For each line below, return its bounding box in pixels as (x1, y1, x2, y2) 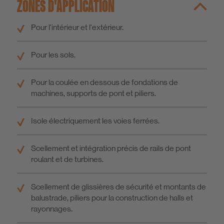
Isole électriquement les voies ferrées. (31, 116, 159, 126)
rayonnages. (31, 204, 72, 214)
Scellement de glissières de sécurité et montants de (31, 182, 206, 192)
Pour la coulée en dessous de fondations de (31, 77, 178, 87)
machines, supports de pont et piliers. (31, 88, 156, 98)
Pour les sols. (31, 50, 75, 60)
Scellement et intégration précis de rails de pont (31, 143, 191, 153)
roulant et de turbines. (31, 154, 103, 164)
